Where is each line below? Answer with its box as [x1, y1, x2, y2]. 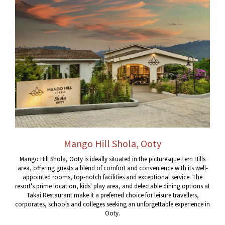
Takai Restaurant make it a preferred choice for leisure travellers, [26, 190, 199, 199]
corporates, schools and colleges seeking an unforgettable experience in [15, 199, 210, 208]
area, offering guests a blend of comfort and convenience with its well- [17, 163, 208, 172]
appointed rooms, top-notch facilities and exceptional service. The [23, 172, 202, 181]
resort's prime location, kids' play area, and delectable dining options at [15, 181, 210, 190]
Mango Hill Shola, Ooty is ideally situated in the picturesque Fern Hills [20, 154, 205, 163]
